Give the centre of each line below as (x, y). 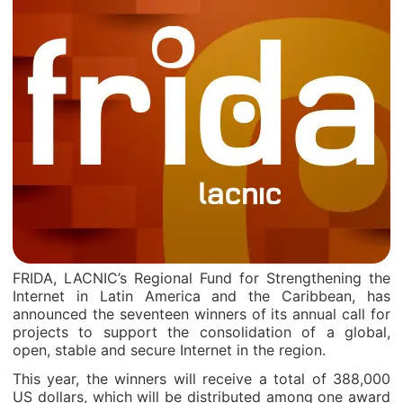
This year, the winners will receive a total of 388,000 (201, 379)
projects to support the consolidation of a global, (201, 332)
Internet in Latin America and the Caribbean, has (201, 296)
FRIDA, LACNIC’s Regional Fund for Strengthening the (201, 278)
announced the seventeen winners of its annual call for (201, 314)
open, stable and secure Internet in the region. (169, 350)
